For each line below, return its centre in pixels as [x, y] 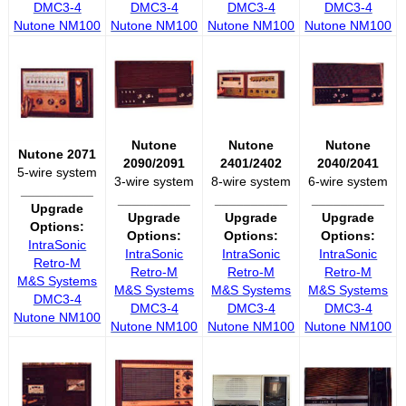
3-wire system [155, 182]
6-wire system [348, 182]
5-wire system [58, 173]
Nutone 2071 [58, 155]
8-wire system [251, 182]
